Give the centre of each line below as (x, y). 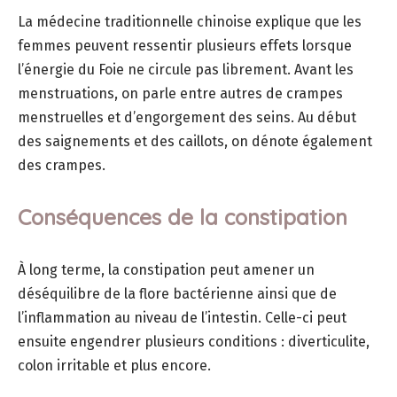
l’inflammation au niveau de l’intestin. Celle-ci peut (182, 318)
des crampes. (62, 166)
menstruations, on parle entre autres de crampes (180, 94)
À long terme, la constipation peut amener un (166, 270)
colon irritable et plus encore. (114, 366)
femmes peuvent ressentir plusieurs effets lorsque (185, 46)
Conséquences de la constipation (183, 218)
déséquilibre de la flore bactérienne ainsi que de (177, 294)
